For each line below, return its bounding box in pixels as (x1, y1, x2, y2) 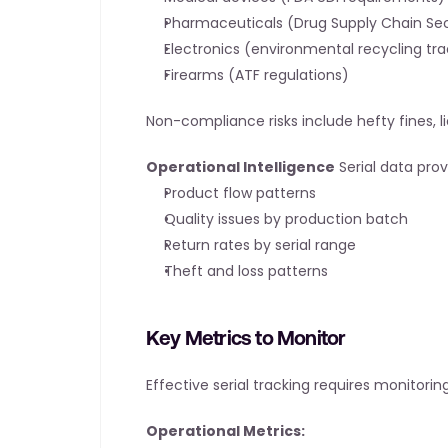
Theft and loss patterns (164, 261, 328, 281)
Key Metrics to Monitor (146, 326, 346, 349)
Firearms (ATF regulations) (164, 65, 349, 85)
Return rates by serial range (164, 235, 356, 255)
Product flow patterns (164, 183, 316, 203)
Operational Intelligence (146, 157, 335, 177)
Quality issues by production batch (164, 209, 408, 229)
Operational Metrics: (146, 421, 305, 441)
